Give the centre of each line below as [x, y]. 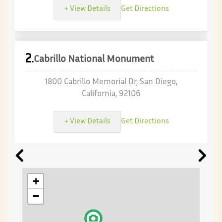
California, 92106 [111, 94]
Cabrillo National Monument [94, 59]
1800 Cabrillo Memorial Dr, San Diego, [111, 83]
